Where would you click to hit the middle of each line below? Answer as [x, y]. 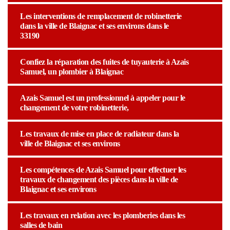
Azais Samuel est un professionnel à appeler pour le [103, 98]
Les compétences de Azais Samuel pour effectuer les [103, 170]
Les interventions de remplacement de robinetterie [101, 16]
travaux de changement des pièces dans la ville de [99, 180]
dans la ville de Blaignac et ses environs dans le [94, 26]
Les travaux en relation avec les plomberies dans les [102, 216]
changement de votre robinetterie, [74, 108]
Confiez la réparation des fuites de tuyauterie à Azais [104, 62]
